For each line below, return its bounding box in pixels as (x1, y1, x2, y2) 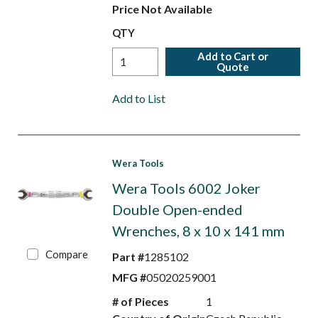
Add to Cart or (197, 50, 269, 62)
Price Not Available (111, 2, 212, 16)
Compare (45, 248, 89, 261)
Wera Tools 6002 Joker (111, 180, 261, 197)
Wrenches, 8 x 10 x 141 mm (111, 222, 285, 239)
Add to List (111, 92, 165, 105)
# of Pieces (111, 295, 169, 308)
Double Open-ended (111, 201, 243, 218)
